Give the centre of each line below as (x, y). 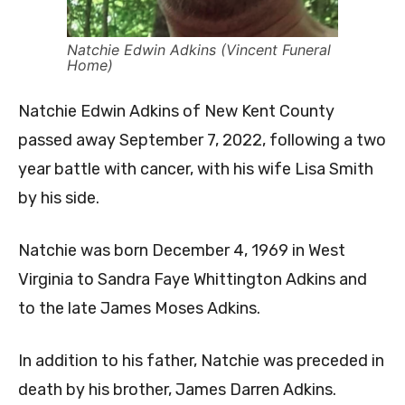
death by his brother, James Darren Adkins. (177, 390)
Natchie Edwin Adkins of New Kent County (176, 112)
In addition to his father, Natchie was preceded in (201, 361)
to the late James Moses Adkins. (139, 309)
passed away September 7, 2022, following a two (202, 141)
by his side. (59, 198)
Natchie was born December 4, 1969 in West (182, 251)
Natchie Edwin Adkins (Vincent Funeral (199, 50)
